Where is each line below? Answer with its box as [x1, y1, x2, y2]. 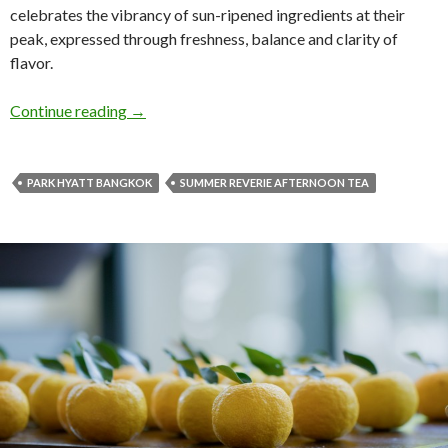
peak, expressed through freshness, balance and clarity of [10, 28, 398, 48]
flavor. [10, 52, 53, 72]
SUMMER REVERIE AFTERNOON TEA [180, 175, 369, 189]
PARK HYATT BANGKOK [27, 175, 152, 189]
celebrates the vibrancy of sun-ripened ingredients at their [10, 4, 405, 24]
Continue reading [10, 100, 130, 120]
